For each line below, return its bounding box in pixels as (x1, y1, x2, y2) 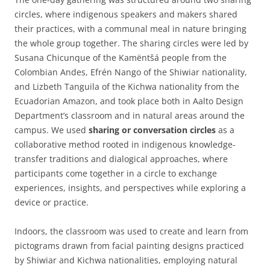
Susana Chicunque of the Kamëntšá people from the (14, 51, 227, 63)
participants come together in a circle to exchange (14, 167, 217, 179)
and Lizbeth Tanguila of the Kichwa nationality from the (14, 80, 239, 92)
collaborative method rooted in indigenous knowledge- (14, 138, 236, 150)
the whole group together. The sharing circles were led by (14, 37, 248, 49)
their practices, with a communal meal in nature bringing (14, 22, 246, 34)
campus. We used (14, 124, 89, 136)
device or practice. (14, 196, 89, 208)
